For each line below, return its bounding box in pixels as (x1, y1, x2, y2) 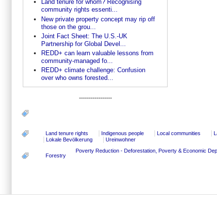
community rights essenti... (41, 6, 118, 14)
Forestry (46, 152, 66, 158)
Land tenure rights (46, 130, 88, 136)
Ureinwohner (106, 136, 136, 142)
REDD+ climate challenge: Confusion (41, 66, 145, 74)
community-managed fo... (41, 57, 113, 65)
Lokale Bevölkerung (46, 136, 93, 142)
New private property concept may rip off (41, 15, 155, 23)
